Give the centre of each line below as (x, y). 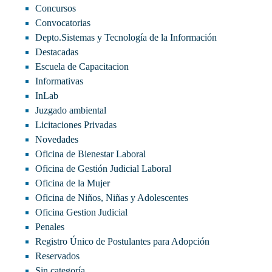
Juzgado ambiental (71, 110)
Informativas (59, 81)
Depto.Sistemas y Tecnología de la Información (126, 37)
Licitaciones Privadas (76, 124)
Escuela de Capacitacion (82, 66)
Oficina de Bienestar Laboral (90, 154)
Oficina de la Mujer (73, 183)
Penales (50, 226)
